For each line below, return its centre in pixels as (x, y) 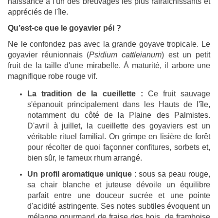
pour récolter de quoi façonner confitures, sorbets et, (119, 147)
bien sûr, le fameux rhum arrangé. (85, 158)
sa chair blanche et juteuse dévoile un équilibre (119, 185)
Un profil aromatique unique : (82, 174)
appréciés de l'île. (38, 12)
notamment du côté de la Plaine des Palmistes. (119, 115)
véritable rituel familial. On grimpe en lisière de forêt (119, 137)
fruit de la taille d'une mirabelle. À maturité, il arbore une (109, 66)
